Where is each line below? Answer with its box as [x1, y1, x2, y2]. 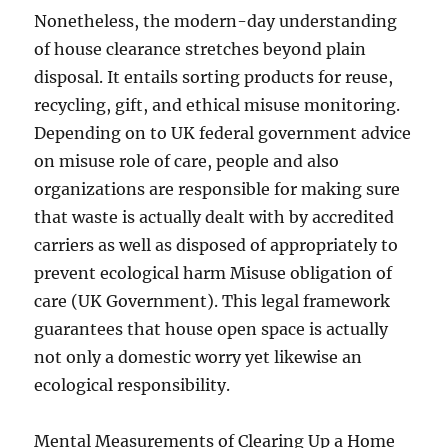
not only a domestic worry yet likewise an [34, 347, 363, 367]
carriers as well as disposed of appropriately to [34, 235, 399, 255]
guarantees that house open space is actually [34, 319, 389, 339]
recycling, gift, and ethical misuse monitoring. [34, 95, 401, 115]
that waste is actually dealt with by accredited [34, 207, 395, 227]
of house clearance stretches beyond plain [34, 39, 367, 59]
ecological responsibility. [34, 375, 231, 395]
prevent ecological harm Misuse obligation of [34, 263, 393, 283]
